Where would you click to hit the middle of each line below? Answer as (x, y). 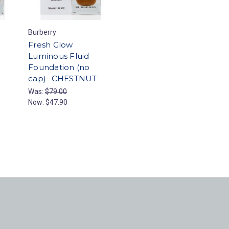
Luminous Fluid (59, 56)
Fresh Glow (51, 45)
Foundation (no (59, 67)
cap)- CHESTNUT (63, 79)
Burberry (42, 32)
